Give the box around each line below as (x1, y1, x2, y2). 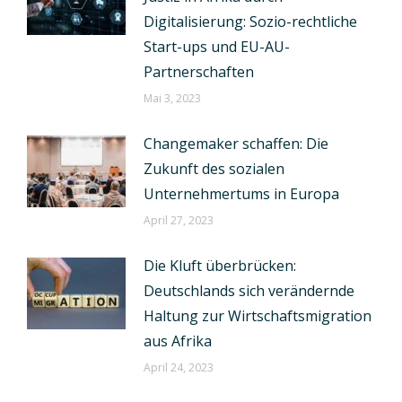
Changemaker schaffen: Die (144, 134, 328, 153)
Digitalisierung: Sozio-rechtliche (144, 12, 357, 31)
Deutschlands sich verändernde (144, 281, 354, 301)
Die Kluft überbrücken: (144, 256, 296, 275)
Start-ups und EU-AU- (144, 37, 290, 57)
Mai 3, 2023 (144, 91, 201, 106)
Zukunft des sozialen (144, 159, 284, 179)
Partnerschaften (144, 62, 254, 82)
